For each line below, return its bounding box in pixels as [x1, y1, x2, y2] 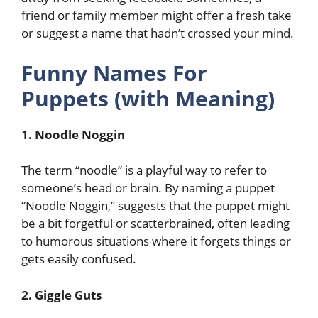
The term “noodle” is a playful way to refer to [21, 162, 267, 178]
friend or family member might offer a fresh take [21, 7, 292, 23]
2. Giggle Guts [21, 286, 102, 303]
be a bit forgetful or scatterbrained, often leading [21, 215, 290, 231]
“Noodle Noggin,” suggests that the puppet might [21, 197, 290, 214]
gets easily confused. [21, 251, 136, 267]
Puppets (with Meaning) [21, 83, 275, 113]
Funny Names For [21, 57, 207, 87]
